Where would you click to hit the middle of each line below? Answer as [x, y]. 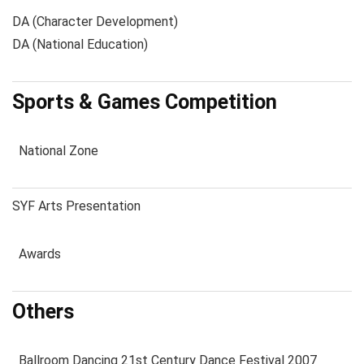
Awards [37, 254]
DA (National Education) [80, 44]
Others [43, 312]
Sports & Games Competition [145, 102]
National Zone [55, 151]
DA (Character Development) [95, 22]
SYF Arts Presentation [76, 206]
